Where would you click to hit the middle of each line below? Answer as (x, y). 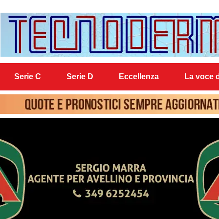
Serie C (28, 77)
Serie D (80, 77)
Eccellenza (139, 77)
